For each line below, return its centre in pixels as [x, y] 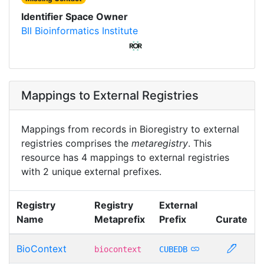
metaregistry [160, 143]
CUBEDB [173, 250]
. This [200, 143]
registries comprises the [76, 143]
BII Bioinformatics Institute [80, 31]
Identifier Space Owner [75, 17]
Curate [232, 220]
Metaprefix [120, 220]
